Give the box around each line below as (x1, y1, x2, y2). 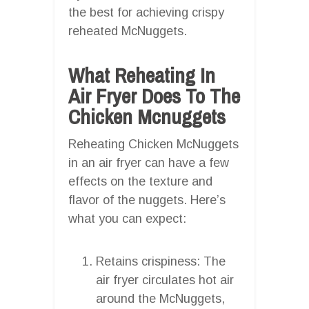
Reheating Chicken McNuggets (68, 137, 239, 151)
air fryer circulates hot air (96, 272, 234, 287)
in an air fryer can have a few (68, 155, 229, 170)
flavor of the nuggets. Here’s (68, 192, 226, 207)
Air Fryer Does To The (68, 81, 240, 110)
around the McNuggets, (96, 291, 225, 306)
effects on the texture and (68, 174, 212, 188)
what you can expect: (68, 211, 186, 226)
